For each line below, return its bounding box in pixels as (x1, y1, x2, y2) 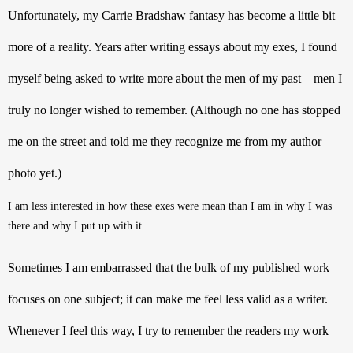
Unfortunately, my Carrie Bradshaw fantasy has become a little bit (8, 8, 335, 22)
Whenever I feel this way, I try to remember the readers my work (8, 323, 329, 337)
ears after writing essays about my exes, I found (102, 39, 337, 54)
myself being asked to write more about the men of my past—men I (8, 71, 342, 85)
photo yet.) (8, 165, 65, 180)
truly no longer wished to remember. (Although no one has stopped (8, 102, 340, 117)
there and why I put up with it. (8, 219, 145, 232)
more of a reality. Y (8, 39, 102, 54)
